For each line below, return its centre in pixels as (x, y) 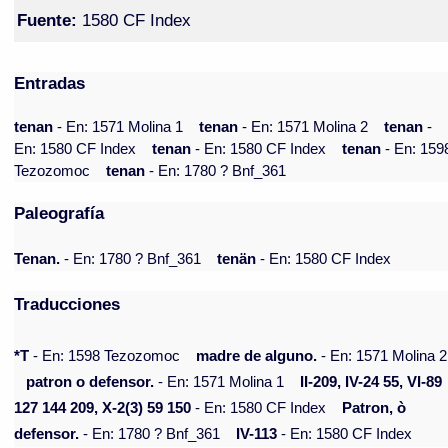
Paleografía (59, 213)
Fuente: (46, 19)
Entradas (50, 83)
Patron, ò (374, 408)
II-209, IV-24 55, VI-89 (371, 382)
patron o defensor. (90, 382)
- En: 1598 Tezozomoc (105, 356)
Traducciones (67, 304)
